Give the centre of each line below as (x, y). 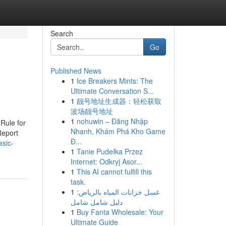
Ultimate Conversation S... (112, 91)
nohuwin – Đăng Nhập (112, 121)
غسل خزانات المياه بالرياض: (118, 192)
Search (62, 33)
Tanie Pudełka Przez (109, 151)
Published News (76, 71)
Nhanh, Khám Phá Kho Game (118, 131)
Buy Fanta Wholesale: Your (120, 212)
